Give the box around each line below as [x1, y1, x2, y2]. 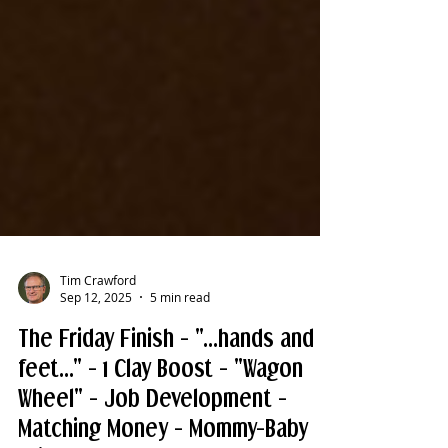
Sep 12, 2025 [60, 369, 132, 385]
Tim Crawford [60, 351, 136, 368]
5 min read [150, 369, 210, 385]
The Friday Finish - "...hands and [18, 404, 314, 431]
